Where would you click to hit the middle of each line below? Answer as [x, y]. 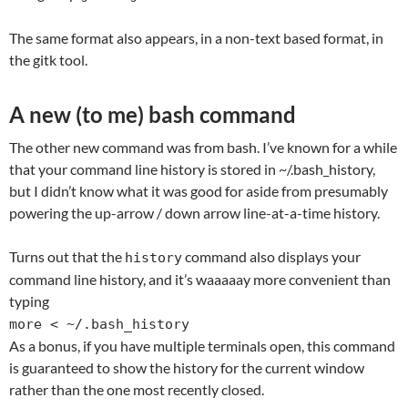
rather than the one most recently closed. [137, 390]
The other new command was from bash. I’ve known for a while [203, 148]
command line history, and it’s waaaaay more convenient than [200, 280]
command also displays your [271, 257]
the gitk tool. [48, 60]
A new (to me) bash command [153, 115]
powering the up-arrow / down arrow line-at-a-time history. [194, 213]
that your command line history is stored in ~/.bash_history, [192, 169]
